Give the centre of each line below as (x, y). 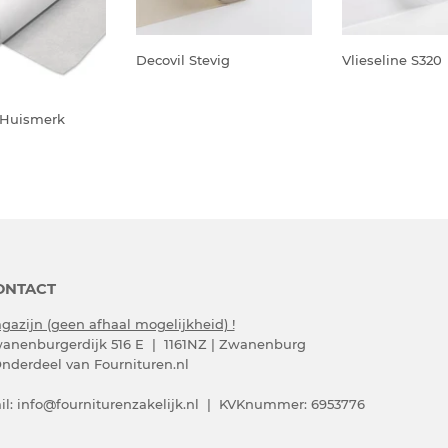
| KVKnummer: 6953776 (281, 403)
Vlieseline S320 (392, 59)
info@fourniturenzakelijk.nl (107, 403)
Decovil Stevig (183, 59)
